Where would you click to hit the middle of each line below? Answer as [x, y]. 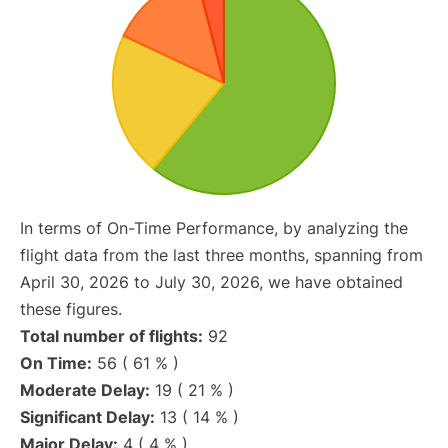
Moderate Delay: [85, 390]
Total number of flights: [111, 336]
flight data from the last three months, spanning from [221, 255]
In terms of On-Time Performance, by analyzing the [214, 228]
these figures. [71, 309]
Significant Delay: [87, 417]
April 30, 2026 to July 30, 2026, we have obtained [211, 282]
